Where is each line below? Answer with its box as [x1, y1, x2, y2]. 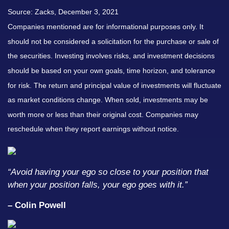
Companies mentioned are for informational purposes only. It [8, 22, 203, 31]
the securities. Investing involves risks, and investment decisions [8, 52, 215, 60]
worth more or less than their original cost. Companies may [8, 110, 198, 119]
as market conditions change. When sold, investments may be [8, 96, 208, 104]
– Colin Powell [8, 200, 66, 210]
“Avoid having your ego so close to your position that [8, 167, 209, 177]
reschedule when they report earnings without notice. [8, 125, 179, 133]
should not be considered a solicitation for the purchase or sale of [8, 37, 219, 45]
